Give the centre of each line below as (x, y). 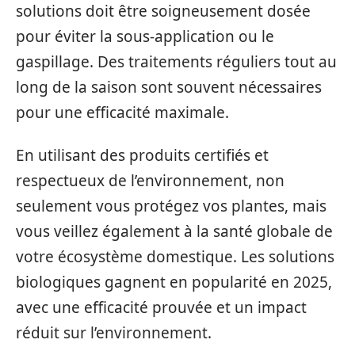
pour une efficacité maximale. (122, 112)
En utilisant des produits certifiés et (142, 156)
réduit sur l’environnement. (114, 333)
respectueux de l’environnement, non (150, 181)
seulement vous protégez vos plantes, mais (171, 206)
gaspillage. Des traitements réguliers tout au (176, 61)
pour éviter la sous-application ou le (145, 36)
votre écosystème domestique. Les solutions (175, 257)
